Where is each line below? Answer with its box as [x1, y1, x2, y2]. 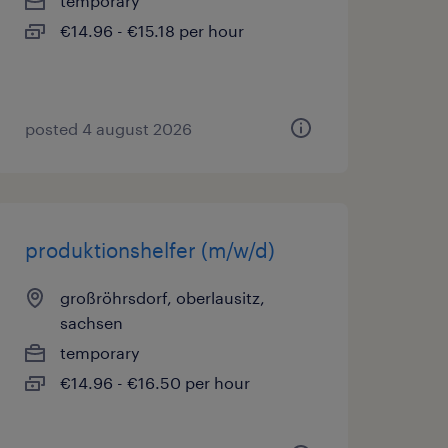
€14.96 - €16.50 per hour [59, 373, 250, 392]
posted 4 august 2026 [24, 119, 192, 138]
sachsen [59, 313, 123, 332]
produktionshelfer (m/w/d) [24, 238, 275, 262]
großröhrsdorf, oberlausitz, [59, 288, 265, 307]
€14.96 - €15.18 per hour [59, 21, 244, 40]
